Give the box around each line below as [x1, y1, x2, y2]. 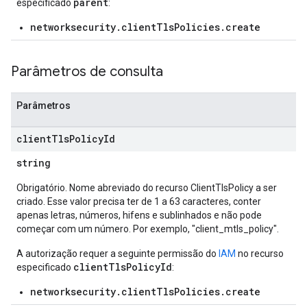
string [16, 156, 51, 169]
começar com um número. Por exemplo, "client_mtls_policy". [16, 223, 279, 234]
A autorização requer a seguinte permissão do [16, 248, 219, 259]
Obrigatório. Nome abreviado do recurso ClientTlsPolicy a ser [16, 182, 277, 193]
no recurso [236, 248, 284, 259]
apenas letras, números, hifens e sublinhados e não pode [16, 210, 262, 221]
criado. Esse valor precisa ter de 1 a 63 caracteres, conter [16, 196, 261, 207]
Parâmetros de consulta [11, 63, 163, 80]
